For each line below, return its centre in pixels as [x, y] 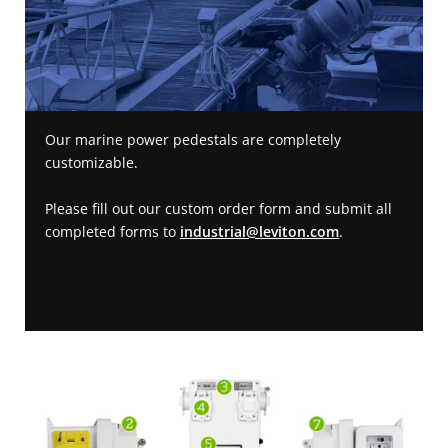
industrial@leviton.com [259, 232]
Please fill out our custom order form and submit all [218, 209]
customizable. [93, 163]
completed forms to [112, 232]
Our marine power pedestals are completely [193, 140]
